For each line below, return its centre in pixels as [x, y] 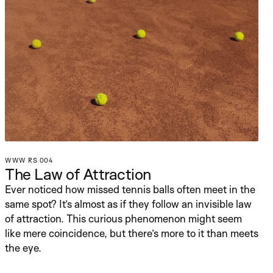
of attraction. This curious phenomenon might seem [123, 218]
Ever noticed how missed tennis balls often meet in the [130, 189]
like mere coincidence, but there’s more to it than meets [132, 233]
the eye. [23, 248]
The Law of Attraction [78, 174]
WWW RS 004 [29, 160]
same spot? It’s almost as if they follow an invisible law [128, 204]
